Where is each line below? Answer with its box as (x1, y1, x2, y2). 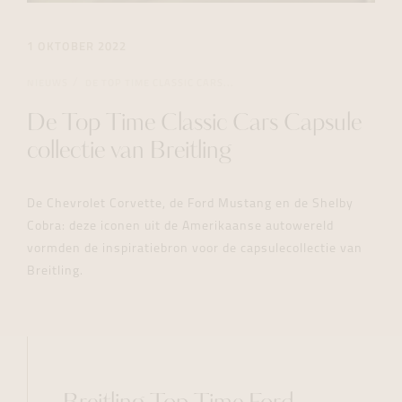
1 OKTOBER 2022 (27, 41, 127, 54)
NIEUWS (27, 78, 68, 89)
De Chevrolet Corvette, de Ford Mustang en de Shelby (27, 197, 354, 212)
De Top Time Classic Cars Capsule (27, 112, 362, 137)
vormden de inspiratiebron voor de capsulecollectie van (27, 242, 363, 257)
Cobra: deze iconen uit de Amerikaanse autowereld (27, 220, 334, 234)
